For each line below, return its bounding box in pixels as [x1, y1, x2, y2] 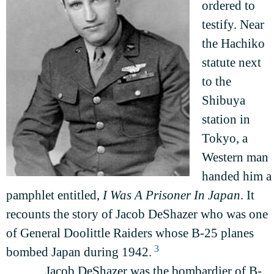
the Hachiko [202, 36, 265, 51]
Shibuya [202, 93, 245, 108]
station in [202, 112, 250, 127]
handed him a [202, 169, 272, 184]
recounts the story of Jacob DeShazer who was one [6, 207, 268, 222]
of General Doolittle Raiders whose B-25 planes [6, 226, 254, 241]
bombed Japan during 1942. [6, 245, 152, 260]
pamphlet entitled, [6, 188, 103, 203]
